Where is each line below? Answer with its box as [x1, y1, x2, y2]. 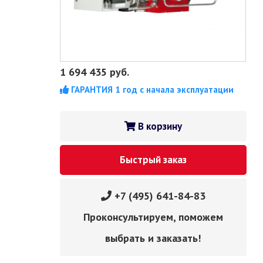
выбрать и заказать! [105, 231, 201, 245]
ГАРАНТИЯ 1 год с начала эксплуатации [69, 84, 234, 95]
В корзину [135, 120, 182, 133]
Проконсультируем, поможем [83, 210, 223, 224]
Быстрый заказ [119, 153, 187, 166]
